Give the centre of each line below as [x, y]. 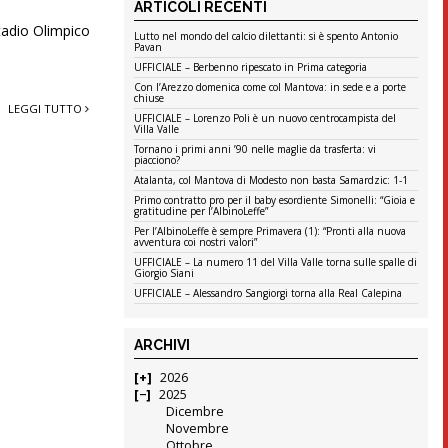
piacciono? [157, 160]
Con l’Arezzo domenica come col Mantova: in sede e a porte [270, 87]
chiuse [149, 98]
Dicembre [194, 412]
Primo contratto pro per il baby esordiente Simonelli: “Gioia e [275, 200]
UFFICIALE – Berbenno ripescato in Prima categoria [251, 67]
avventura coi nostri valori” [196, 242]
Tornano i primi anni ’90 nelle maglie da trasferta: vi [255, 149]
